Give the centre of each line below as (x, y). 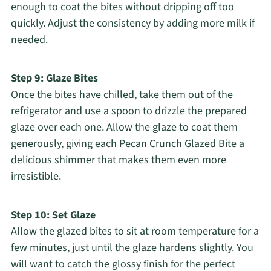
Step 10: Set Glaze (53, 215)
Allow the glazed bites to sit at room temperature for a (135, 232)
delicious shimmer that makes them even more (118, 160)
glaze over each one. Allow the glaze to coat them (124, 128)
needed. (29, 40)
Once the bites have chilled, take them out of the (122, 95)
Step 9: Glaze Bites (54, 79)
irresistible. (36, 177)
